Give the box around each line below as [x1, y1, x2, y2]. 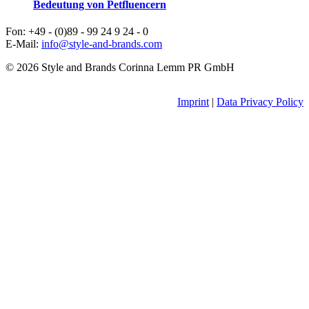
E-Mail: [6, 38, 41, 50]
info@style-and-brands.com [41, 38, 162, 50]
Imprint [177, 96, 209, 108]
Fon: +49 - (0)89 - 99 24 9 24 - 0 [6, 26, 148, 38]
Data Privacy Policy [217, 96, 303, 108]
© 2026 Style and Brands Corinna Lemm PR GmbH [6, 61, 235, 74]
